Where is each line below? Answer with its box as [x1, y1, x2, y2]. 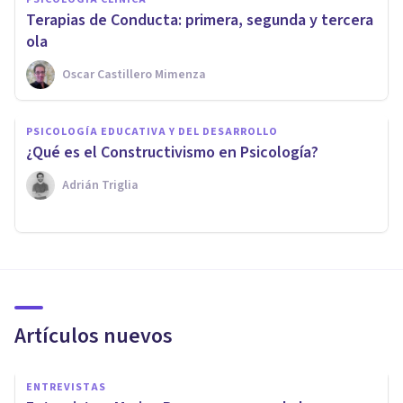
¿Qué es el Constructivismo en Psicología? [26, 140, 318, 164]
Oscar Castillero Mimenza [62, 65, 206, 84]
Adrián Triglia [62, 175, 139, 194]
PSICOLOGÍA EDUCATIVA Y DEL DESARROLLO [26, 123, 278, 139]
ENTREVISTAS [26, 379, 106, 395]
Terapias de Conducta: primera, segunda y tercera [26, 8, 373, 31]
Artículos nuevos [14, 319, 173, 352]
